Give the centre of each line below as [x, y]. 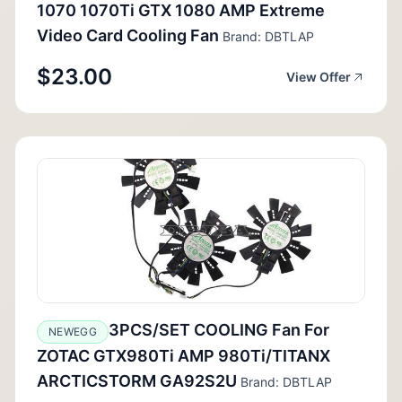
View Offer [319, 76]
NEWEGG [73, 331]
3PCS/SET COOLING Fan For [218, 329]
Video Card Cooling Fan [128, 35]
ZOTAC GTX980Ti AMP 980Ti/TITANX [184, 355]
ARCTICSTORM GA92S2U [137, 380]
